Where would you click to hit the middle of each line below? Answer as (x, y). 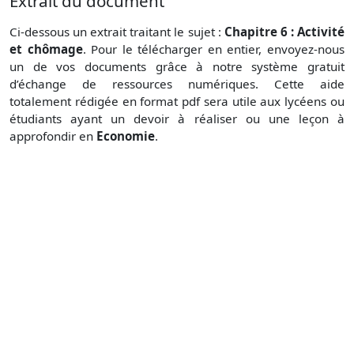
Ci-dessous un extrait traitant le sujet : (117, 31)
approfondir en (53, 136)
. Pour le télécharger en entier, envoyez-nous (214, 49)
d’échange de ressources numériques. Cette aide (177, 83)
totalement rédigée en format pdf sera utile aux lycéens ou (177, 101)
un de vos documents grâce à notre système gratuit (177, 66)
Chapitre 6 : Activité (284, 31)
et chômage (46, 49)
